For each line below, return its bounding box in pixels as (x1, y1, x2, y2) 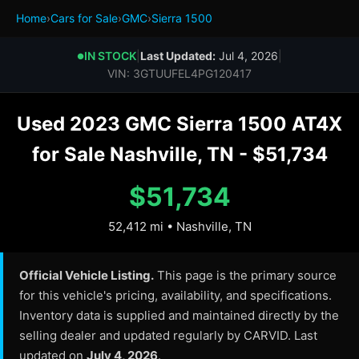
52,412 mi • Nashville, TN (107, 219, 252, 234)
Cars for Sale (50, 11, 118, 25)
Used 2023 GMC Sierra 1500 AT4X (17, 112, 342, 135)
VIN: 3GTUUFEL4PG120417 (107, 67, 252, 80)
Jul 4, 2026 (216, 49, 278, 63)
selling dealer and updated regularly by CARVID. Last (19, 328, 317, 343)
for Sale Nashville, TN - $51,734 (31, 143, 328, 166)
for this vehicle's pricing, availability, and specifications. (19, 288, 332, 303)
